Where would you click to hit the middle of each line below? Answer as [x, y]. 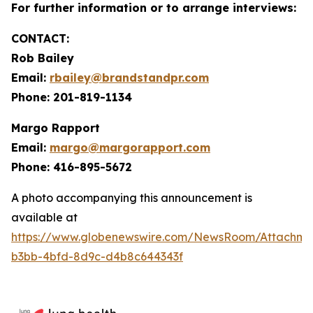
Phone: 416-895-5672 [72, 167]
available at [44, 218]
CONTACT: [40, 39]
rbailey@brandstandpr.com [129, 78]
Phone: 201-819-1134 [72, 97]
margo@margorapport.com [130, 148]
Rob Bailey [43, 58]
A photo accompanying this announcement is [132, 198]
